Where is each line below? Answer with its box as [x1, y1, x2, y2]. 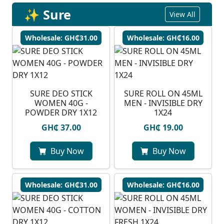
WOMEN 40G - [34, 97, 88, 109]
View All [169, 9, 195, 19]
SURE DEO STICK [29, 88, 92, 99]
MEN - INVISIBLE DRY [123, 97, 202, 109]
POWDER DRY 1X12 [25, 107, 97, 118]
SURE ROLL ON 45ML [123, 88, 202, 99]
